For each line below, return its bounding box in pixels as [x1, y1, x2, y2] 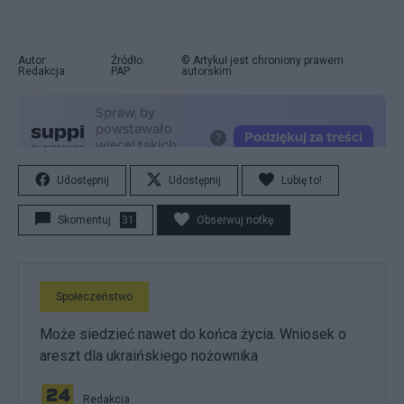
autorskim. [180, 65, 234, 78]
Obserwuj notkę [197, 214, 273, 226]
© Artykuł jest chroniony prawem [180, 54, 344, 67]
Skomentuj [58, 214, 111, 226]
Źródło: [110, 54, 145, 67]
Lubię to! [281, 174, 322, 187]
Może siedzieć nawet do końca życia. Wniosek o [40, 326, 346, 343]
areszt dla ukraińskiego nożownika [40, 347, 258, 364]
